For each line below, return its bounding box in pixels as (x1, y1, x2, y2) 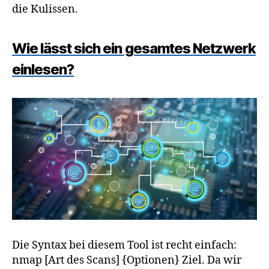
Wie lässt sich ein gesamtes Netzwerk (12, 39, 256, 57)
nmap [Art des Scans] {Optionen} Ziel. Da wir (12, 253, 241, 267)
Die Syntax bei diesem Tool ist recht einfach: (12, 238, 237, 252)
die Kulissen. (12, 2, 78, 16)
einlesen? (12, 60, 74, 78)
